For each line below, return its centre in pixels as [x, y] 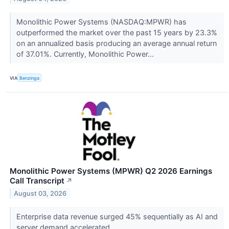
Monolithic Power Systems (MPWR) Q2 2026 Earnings [111, 171]
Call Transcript [37, 181]
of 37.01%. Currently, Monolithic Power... [86, 54]
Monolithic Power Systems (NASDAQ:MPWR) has [101, 21]
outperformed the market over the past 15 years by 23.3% [117, 32]
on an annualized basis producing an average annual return [116, 43]
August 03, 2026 [40, 193]
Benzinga [30, 78]
